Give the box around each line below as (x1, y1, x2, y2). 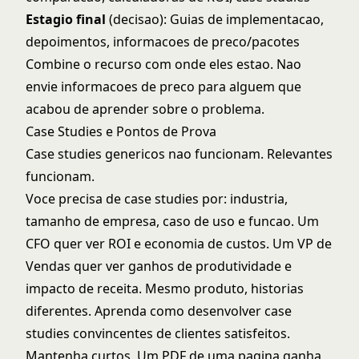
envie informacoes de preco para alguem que (26, 78, 301, 95)
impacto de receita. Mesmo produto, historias (26, 280, 304, 297)
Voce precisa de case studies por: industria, (26, 190, 288, 208)
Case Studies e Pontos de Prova (26, 123, 216, 140)
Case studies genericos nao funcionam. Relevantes (26, 145, 333, 163)
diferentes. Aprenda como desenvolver (26, 302, 264, 320)
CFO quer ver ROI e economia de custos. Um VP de (26, 235, 332, 252)
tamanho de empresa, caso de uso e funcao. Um (26, 212, 319, 230)
